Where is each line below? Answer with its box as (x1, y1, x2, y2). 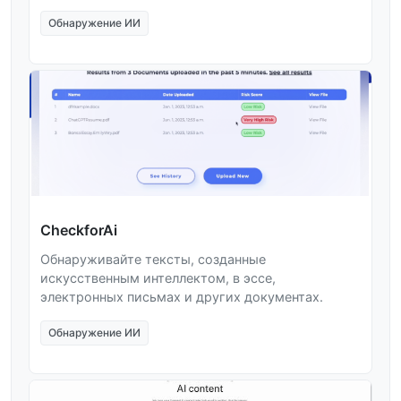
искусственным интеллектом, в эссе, (40, 269, 276, 286)
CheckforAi (40, 220, 117, 239)
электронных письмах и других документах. (40, 288, 323, 304)
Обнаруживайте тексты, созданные (40, 251, 266, 267)
